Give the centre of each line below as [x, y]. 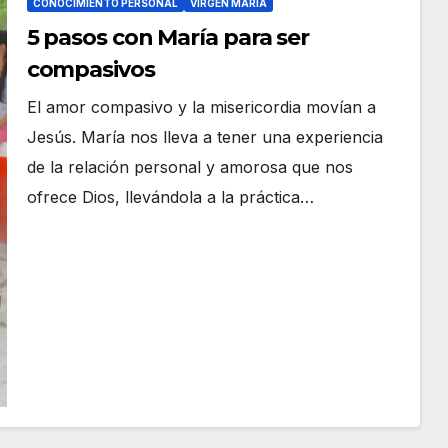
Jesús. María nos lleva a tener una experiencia [204, 136]
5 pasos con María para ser [168, 37]
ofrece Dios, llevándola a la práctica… [170, 196]
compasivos [90, 69]
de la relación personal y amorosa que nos [189, 166]
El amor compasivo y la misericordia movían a [201, 106]
